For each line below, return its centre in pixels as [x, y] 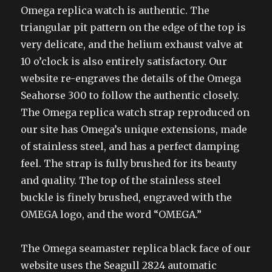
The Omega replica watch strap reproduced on [135, 113]
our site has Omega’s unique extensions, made [134, 130]
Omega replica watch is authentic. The [115, 11]
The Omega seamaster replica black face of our [136, 249]
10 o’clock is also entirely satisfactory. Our [124, 62]
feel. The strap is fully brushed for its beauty [129, 164]
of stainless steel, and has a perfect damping [130, 147]
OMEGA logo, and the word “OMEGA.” [111, 215]
